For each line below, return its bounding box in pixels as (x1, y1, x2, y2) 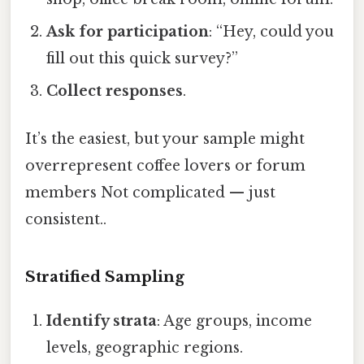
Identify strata (46, 312, 158, 331)
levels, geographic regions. (46, 339, 244, 357)
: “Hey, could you (209, 23, 335, 41)
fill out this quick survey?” (46, 50, 239, 68)
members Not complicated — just (25, 184, 275, 202)
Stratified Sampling (25, 267, 184, 287)
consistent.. (25, 210, 106, 229)
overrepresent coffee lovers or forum (25, 157, 305, 175)
